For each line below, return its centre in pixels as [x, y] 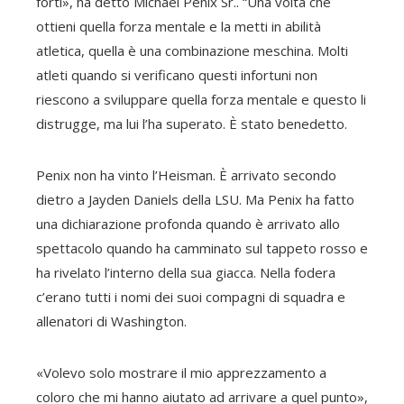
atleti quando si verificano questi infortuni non [177, 75]
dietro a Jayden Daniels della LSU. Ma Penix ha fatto [195, 199]
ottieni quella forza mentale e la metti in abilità [179, 26]
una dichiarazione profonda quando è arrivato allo [188, 224]
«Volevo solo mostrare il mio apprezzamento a [181, 372]
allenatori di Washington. [111, 321]
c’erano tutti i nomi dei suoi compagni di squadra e [191, 297]
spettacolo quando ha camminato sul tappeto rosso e [202, 248]
